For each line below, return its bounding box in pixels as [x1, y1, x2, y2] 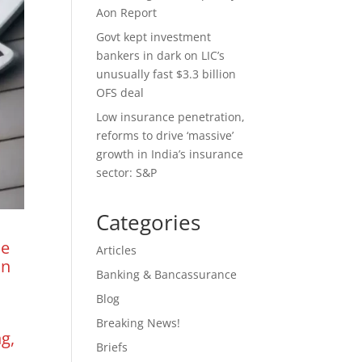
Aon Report [96, 5, 158, 20]
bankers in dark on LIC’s [96, 48, 225, 63]
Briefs [96, 339, 128, 355]
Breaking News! [96, 315, 181, 330]
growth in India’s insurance [96, 146, 244, 162]
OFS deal [96, 85, 145, 100]
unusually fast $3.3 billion [96, 66, 237, 82]
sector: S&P [96, 165, 158, 180]
